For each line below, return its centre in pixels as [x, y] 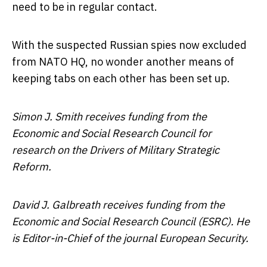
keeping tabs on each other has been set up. [121, 78]
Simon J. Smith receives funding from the [109, 116]
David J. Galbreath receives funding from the [118, 204]
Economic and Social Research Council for [112, 133]
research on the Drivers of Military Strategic [116, 150]
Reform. [32, 166]
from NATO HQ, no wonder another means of [123, 61]
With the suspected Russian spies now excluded [129, 45]
